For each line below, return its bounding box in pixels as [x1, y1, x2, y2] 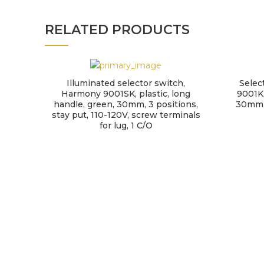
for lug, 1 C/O [99, 120, 153, 131]
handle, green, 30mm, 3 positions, [54, 99, 199, 110]
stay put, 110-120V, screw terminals [51, 110, 200, 121]
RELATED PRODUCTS [45, 22, 190, 38]
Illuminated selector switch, [67, 78, 186, 89]
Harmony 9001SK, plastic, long [61, 88, 191, 100]
